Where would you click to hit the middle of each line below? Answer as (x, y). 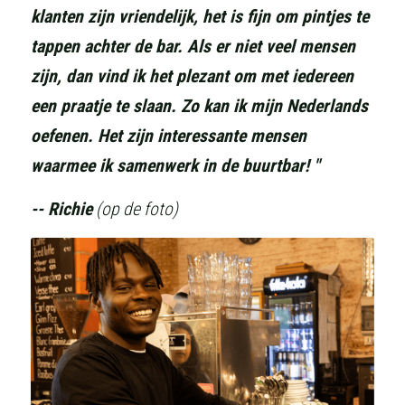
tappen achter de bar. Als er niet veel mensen (193, 47)
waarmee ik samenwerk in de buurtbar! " (175, 166)
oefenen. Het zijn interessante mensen (169, 136)
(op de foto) (135, 209)
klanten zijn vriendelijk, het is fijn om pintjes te (200, 17)
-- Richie (61, 209)
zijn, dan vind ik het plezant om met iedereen (192, 76)
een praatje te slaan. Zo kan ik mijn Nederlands (199, 106)
